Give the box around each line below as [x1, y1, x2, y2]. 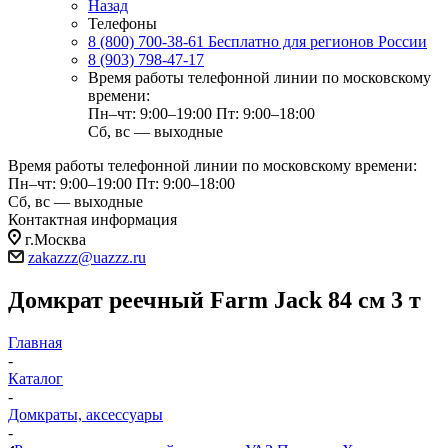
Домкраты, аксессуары [8, 405, 163, 423]
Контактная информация [8, 211, 177, 228]
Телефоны [88, 15, 157, 32]
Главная [8, 333, 62, 351]
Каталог [8, 369, 63, 387]
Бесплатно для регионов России [208, 33, 427, 50]
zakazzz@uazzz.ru [28, 249, 146, 266]
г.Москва [25, 231, 86, 248]
